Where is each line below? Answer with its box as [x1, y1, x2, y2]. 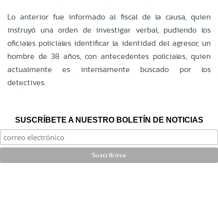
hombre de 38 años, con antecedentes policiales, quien [7, 50, 211, 62]
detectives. [7, 76, 46, 88]
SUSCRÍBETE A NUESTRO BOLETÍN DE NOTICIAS [15, 115, 203, 124]
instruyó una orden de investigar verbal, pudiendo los [7, 24, 211, 36]
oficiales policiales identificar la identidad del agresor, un [7, 37, 211, 49]
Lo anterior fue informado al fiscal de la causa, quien [7, 11, 211, 22]
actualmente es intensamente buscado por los [7, 63, 211, 75]
